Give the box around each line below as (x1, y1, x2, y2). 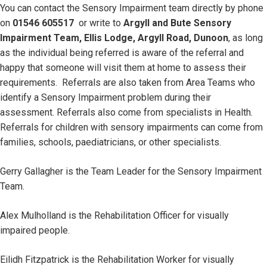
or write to (79, 17, 123, 29)
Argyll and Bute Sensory (123, 17, 231, 29)
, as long (228, 32, 263, 44)
